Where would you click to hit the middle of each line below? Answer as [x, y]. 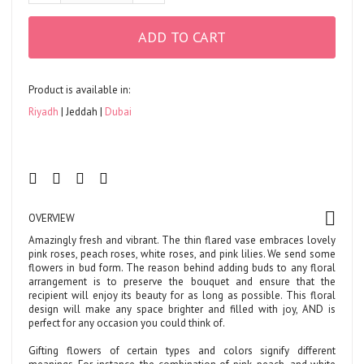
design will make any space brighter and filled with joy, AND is [182, 309]
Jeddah [82, 111]
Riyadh [45, 111]
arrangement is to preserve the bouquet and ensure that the [182, 281]
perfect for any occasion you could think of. [127, 323]
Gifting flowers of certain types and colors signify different [182, 350]
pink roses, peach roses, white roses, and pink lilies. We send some [182, 253]
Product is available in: [79, 89]
